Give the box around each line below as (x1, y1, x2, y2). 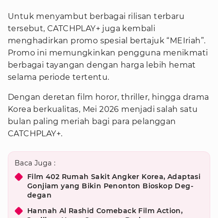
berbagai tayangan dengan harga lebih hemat (8, 60, 196, 70)
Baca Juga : (15, 159, 56, 167)
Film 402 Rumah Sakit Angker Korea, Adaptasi (27, 172, 201, 181)
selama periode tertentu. (8, 73, 109, 82)
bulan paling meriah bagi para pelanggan (8, 117, 176, 126)
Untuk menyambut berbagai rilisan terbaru (8, 12, 184, 21)
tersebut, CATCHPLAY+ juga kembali (8, 24, 156, 33)
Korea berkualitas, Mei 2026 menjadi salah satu (8, 105, 198, 114)
